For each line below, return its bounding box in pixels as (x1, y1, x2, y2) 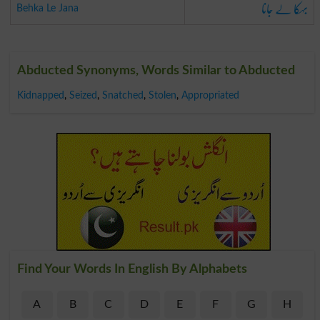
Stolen (148, 89, 176, 101)
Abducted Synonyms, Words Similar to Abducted (16, 64, 295, 77)
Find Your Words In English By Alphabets (16, 262, 247, 276)
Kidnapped (16, 89, 64, 101)
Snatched (101, 89, 144, 101)
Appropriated (181, 89, 239, 101)
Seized (69, 89, 97, 101)
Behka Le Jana (16, 2, 79, 14)
